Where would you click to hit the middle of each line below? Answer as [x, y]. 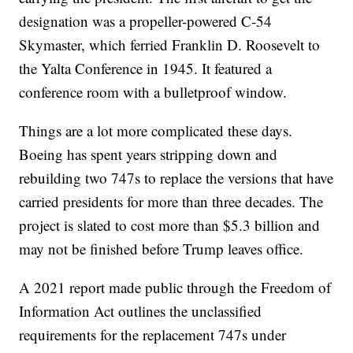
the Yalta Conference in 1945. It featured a [146, 69]
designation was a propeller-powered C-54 [146, 21]
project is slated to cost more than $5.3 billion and [170, 225]
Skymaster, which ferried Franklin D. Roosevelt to [170, 45]
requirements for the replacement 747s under [153, 335]
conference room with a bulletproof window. [153, 92]
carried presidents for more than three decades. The [171, 202]
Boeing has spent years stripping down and [149, 154]
